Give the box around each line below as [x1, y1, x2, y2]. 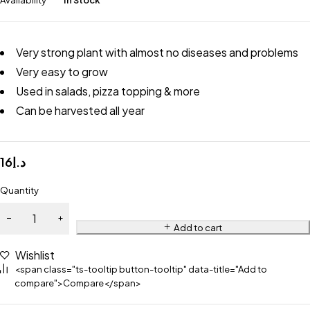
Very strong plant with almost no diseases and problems [16, 45, 298, 60]
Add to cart [173, 221, 222, 233]
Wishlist [15, 248, 55, 262]
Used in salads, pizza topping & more [16, 84, 200, 98]
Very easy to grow [16, 64, 108, 79]
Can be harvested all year [16, 103, 145, 118]
